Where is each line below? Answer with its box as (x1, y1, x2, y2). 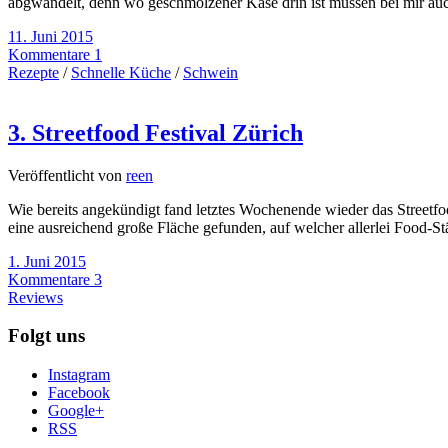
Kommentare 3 (8, 270, 102, 288)
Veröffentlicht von (8, 166, 126, 184)
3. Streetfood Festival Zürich (8, 119, 303, 146)
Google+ (48, 402, 104, 420)
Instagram (48, 366, 110, 384)
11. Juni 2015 (8, 27, 93, 45)
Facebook (48, 384, 110, 402)
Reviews (8, 288, 63, 306)
